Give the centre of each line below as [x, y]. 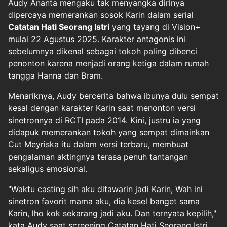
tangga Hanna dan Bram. [55, 75]
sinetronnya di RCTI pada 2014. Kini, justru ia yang [104, 120]
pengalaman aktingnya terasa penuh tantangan [98, 156]
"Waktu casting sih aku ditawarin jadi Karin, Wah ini [105, 189]
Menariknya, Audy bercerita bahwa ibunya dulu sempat [113, 96]
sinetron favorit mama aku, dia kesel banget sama [104, 201]
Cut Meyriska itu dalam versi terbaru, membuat [98, 144]
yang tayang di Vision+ [155, 27]
